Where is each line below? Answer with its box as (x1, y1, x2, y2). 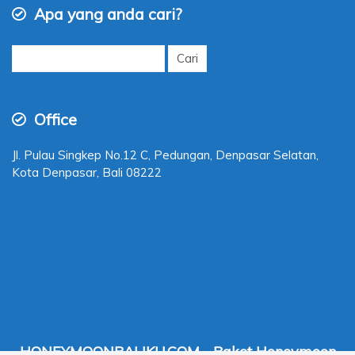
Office (30, 109, 77, 130)
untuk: (11, 59, 43, 74)
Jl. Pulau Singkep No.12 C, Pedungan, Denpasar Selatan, (12, 147, 319, 163)
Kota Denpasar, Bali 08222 (12, 165, 162, 181)
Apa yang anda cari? (30, 4, 182, 25)
